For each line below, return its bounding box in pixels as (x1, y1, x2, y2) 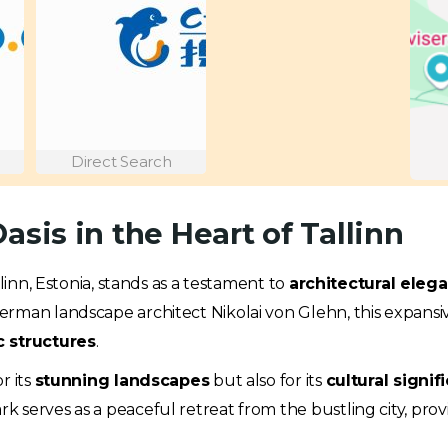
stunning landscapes (34, 371, 210, 390)
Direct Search (71, 152, 172, 171)
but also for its (209, 371, 326, 390)
